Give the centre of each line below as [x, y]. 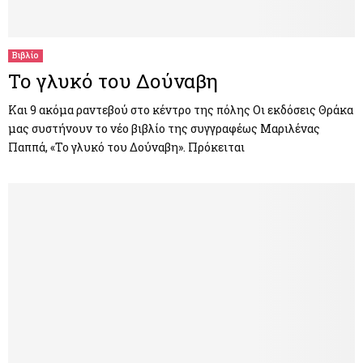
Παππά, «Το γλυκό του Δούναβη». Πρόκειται [126, 147]
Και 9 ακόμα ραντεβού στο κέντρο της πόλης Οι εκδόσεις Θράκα [181, 110]
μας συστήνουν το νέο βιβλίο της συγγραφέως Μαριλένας [164, 129]
